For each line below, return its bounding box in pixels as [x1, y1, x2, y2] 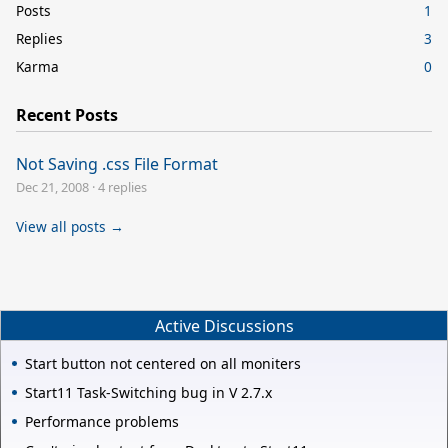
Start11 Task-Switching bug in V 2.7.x [25, 383, 272, 403]
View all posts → [16, 216, 124, 236]
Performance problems [25, 412, 179, 432]
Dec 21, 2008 [16, 177, 89, 196]
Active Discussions [154, 314, 294, 337]
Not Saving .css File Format [16, 152, 218, 175]
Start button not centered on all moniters [25, 354, 301, 374]
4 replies [98, 177, 147, 196]
